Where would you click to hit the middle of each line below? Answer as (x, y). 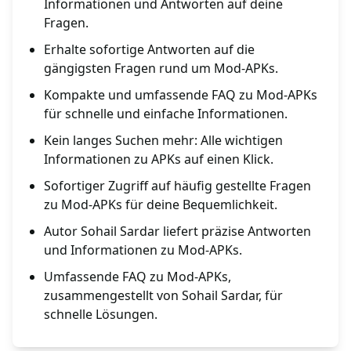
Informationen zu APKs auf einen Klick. (159, 159)
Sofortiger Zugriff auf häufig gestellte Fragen (177, 186)
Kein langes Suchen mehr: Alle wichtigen (163, 141)
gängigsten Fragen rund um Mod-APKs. (161, 69)
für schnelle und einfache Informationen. (166, 114)
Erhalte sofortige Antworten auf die (149, 50)
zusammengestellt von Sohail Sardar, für (163, 296)
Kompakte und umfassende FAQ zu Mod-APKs (181, 95)
